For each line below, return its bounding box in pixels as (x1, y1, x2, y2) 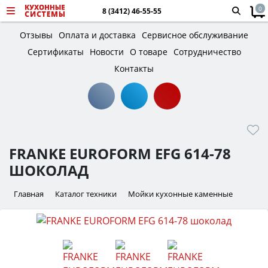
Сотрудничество (173, 46, 241, 57)
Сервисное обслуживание (142, 29, 248, 41)
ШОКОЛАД (9, 160, 89, 180)
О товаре (129, 46, 167, 57)
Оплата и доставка (59, 29, 136, 41)
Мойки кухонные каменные (128, 188, 233, 199)
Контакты (114, 63, 154, 74)
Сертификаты (27, 46, 84, 57)
